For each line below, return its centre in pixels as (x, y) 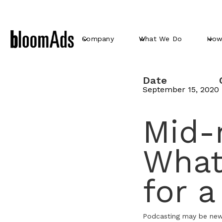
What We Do (160, 39)
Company (98, 39)
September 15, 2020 (181, 89)
